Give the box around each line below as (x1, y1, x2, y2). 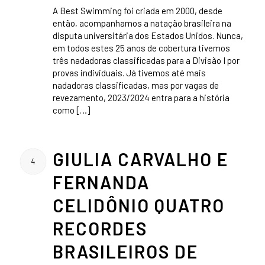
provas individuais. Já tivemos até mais (52, 67, 206, 78)
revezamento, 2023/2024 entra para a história (52, 92, 230, 103)
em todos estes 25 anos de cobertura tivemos (52, 43, 230, 53)
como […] (52, 105, 90, 115)
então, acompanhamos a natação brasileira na (52, 18, 231, 28)
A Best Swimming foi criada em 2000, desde (52, 5, 222, 16)
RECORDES (52, 217, 147, 239)
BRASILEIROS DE (52, 240, 198, 262)
